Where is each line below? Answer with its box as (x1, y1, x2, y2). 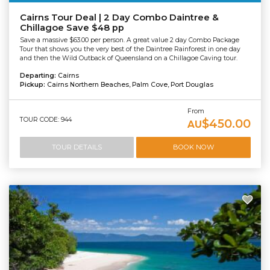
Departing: (19, 71, 58, 80)
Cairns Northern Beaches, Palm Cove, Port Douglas (46, 80, 213, 89)
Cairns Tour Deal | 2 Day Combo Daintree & (19, 12, 219, 24)
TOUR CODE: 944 (19, 115, 72, 124)
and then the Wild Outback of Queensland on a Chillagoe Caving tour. (19, 54, 237, 62)
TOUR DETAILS (51, 143, 102, 152)
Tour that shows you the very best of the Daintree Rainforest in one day (19, 45, 240, 53)
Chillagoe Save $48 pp (19, 22, 124, 34)
